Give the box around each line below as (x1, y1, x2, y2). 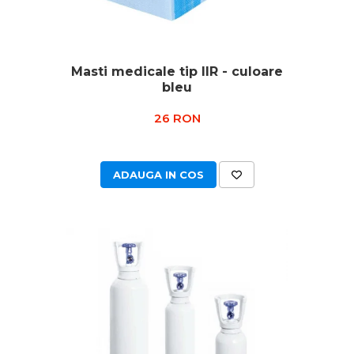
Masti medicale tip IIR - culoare (71, 64, 283, 79)
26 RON (153, 111, 201, 126)
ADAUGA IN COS (112, 168, 204, 181)
